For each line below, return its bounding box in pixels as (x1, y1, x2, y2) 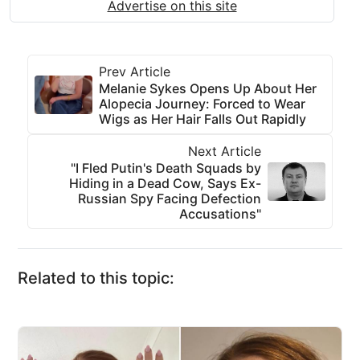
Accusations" (179, 206, 261, 223)
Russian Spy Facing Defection (78, 190, 261, 207)
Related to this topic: (18, 268, 174, 288)
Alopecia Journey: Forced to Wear (99, 96, 305, 112)
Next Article (188, 143, 261, 160)
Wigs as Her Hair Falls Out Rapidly (99, 111, 306, 128)
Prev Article (99, 63, 170, 80)
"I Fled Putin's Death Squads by (71, 160, 261, 177)
